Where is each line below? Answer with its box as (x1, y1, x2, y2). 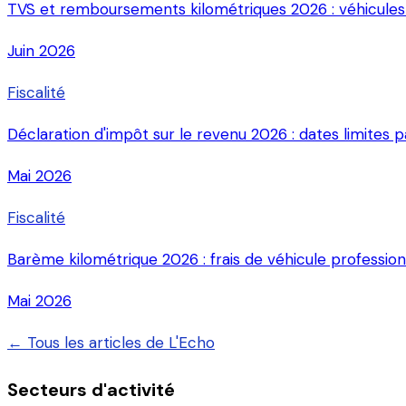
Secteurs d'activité (7, 377, 175, 401)
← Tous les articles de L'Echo (7, 332, 215, 353)
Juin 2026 (7, 40, 75, 61)
